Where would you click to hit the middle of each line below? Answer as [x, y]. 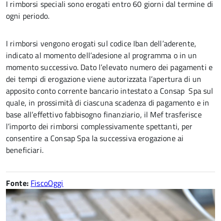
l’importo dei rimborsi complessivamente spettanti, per [99, 126]
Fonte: [17, 183]
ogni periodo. [28, 16]
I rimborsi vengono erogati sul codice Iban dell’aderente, [101, 43]
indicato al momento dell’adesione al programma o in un [102, 55]
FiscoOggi [47, 183]
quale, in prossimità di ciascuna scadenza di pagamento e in [108, 103]
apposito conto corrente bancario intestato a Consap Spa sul [110, 91]
